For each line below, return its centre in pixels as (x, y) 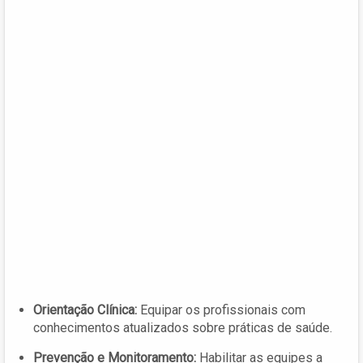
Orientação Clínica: (85, 310)
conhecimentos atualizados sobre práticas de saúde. (183, 328)
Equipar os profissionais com (221, 310)
